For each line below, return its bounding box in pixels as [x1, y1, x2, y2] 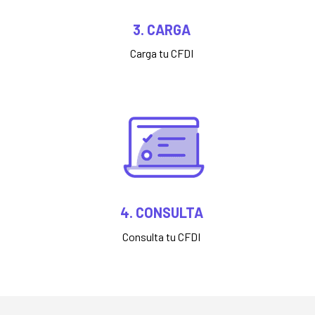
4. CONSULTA [120, 204, 203, 221]
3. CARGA [133, 21, 191, 38]
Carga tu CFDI [129, 46, 193, 60]
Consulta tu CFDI [122, 230, 200, 243]
